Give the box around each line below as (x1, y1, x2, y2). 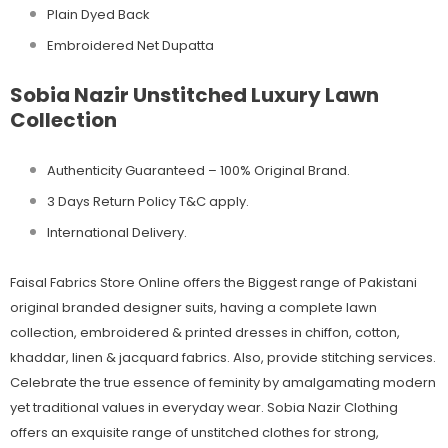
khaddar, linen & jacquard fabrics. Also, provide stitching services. (10, 348, 436, 368)
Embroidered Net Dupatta (47, 36, 214, 56)
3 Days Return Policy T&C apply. (47, 192, 249, 212)
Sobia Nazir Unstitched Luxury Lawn (10, 81, 379, 110)
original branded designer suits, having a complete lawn (10, 298, 377, 318)
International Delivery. (47, 223, 187, 243)
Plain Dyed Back (47, 5, 150, 25)
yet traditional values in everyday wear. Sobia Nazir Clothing (10, 398, 398, 418)
